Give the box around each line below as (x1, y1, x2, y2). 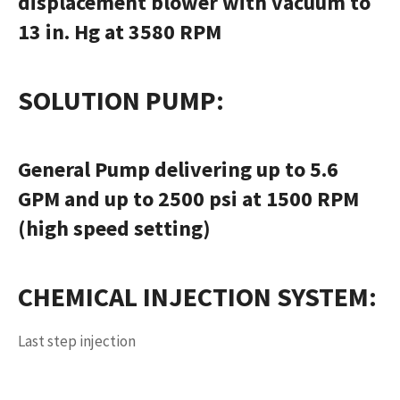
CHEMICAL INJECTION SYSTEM (18, 279, 369, 314)
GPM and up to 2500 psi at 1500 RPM (18, 185, 359, 213)
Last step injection (18, 330, 136, 351)
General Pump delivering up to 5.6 (18, 155, 338, 184)
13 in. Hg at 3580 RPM (18, 18, 221, 46)
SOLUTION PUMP (18, 83, 216, 118)
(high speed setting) (18, 214, 215, 243)
